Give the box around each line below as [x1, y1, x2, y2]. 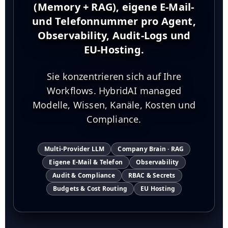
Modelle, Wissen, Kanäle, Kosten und [32, 99, 195, 111]
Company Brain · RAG [118, 145, 184, 153]
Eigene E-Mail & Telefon [49, 158, 123, 166]
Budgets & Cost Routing [52, 184, 128, 193]
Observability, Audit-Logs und [37, 28, 191, 42]
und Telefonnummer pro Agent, [32, 14, 196, 28]
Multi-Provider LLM [44, 145, 105, 153]
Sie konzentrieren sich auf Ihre [46, 70, 182, 82]
